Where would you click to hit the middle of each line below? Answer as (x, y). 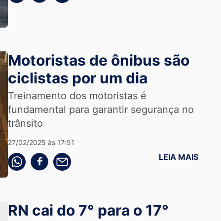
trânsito (25, 123)
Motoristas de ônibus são (98, 60)
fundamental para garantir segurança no (101, 110)
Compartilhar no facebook (69, 157)
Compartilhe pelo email (87, 157)
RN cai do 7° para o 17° (88, 210)
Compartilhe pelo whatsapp (49, 157)
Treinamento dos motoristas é (77, 96)
